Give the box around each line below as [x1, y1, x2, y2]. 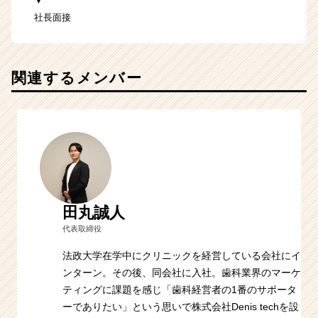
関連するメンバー [11, 69, 143, 86]
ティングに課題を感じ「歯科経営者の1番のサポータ [62, 283, 297, 295]
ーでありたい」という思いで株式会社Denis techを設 [62, 300, 299, 312]
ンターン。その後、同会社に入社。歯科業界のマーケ [62, 266, 301, 278]
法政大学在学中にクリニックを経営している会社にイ [62, 249, 301, 261]
